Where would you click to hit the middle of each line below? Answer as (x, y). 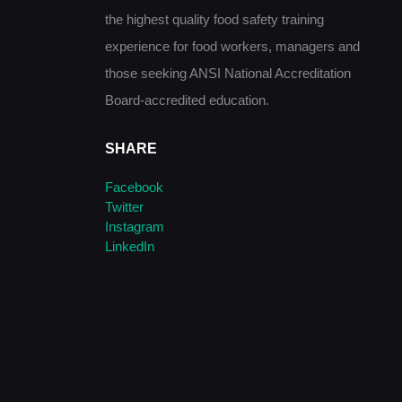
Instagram (135, 226)
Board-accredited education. (187, 100)
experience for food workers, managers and (232, 47)
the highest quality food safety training (214, 20)
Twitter (124, 206)
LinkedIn (130, 246)
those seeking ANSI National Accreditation (228, 74)
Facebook (134, 187)
